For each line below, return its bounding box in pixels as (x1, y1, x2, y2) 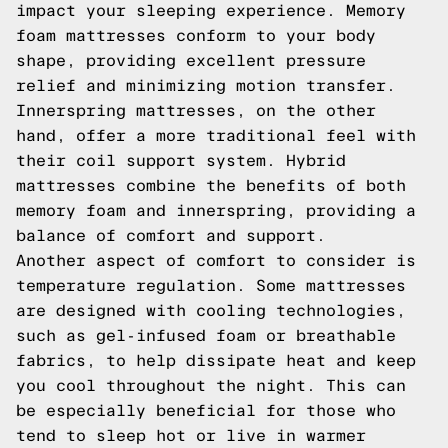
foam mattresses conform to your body (16, 27, 376, 44)
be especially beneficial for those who (16, 402, 396, 419)
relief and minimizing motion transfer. (16, 77, 396, 94)
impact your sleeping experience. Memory (16, 2, 406, 19)
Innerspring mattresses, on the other (16, 102, 376, 119)
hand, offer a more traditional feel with (16, 127, 416, 144)
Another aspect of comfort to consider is (16, 252, 416, 269)
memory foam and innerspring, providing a (16, 202, 416, 219)
